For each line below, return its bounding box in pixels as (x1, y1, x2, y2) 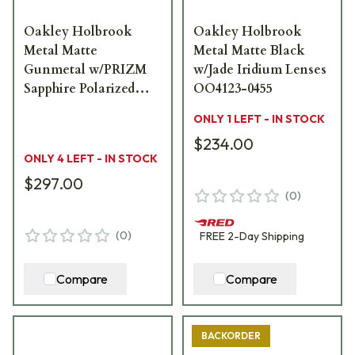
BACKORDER (201, 329, 261, 342)
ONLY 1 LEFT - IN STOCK (193, 111, 325, 126)
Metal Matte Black (193, 41, 305, 59)
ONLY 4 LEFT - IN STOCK (24, 151, 158, 166)
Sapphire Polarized (24, 79, 135, 97)
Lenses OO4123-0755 (24, 98, 147, 116)
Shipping (259, 228, 304, 243)
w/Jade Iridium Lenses (193, 60, 326, 78)
